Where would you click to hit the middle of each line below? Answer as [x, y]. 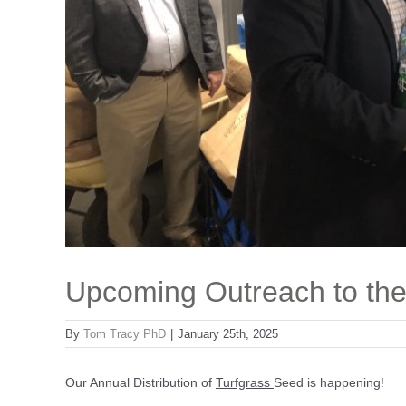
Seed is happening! [329, 382]
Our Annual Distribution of [140, 382]
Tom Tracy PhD [125, 334]
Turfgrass [245, 382]
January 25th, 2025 [228, 334]
